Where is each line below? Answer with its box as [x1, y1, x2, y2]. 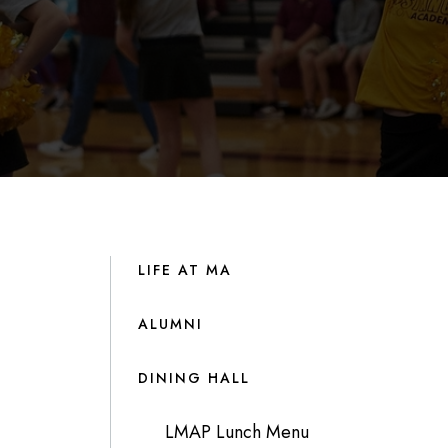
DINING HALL [137, 367, 250, 388]
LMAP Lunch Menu [164, 418, 309, 445]
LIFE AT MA [137, 259, 232, 280]
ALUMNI [137, 313, 203, 334]
